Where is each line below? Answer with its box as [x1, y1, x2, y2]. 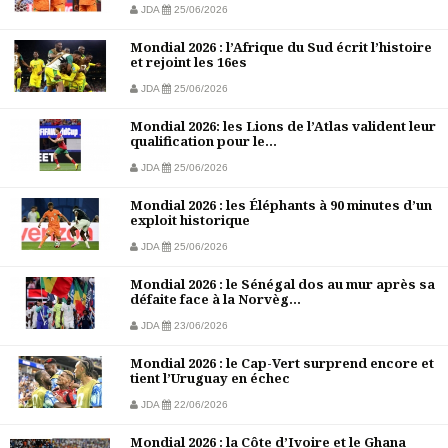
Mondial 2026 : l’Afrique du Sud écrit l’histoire [130, 38, 432, 57]
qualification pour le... [130, 132, 277, 151]
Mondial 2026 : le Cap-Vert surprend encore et [130, 354, 434, 373]
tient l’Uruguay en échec [130, 369, 290, 388]
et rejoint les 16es [130, 53, 247, 72]
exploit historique [130, 211, 250, 230]
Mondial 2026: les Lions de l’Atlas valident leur [130, 117, 436, 136]
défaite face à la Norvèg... [130, 290, 301, 309]
